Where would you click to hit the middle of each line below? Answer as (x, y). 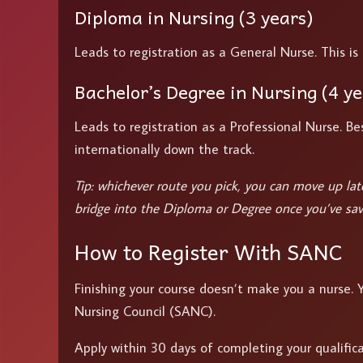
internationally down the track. (164, 149)
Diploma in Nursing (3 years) (194, 17)
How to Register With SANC (209, 251)
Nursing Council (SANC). (145, 311)
